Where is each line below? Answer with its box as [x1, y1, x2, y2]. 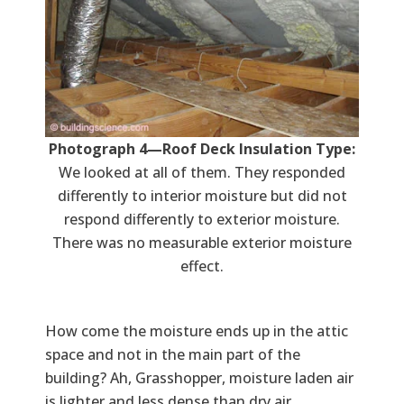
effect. [180, 255, 224, 276]
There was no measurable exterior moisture [52, 232, 352, 252]
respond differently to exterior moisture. [64, 208, 340, 229]
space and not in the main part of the [45, 344, 300, 364]
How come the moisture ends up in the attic [45, 320, 348, 341]
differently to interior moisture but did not [57, 185, 347, 206]
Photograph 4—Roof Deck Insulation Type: [49, 138, 355, 159]
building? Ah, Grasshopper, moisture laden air [45, 367, 353, 388]
